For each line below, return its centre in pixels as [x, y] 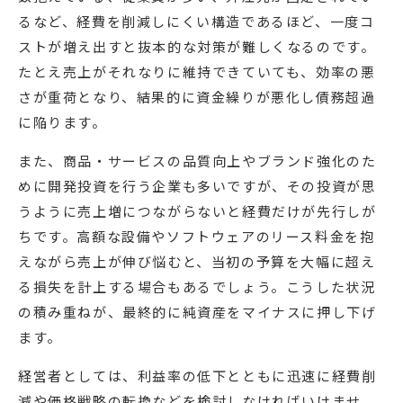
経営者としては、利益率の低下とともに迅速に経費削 [197, 376]
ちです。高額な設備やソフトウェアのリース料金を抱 [197, 237]
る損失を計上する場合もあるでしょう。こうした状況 [197, 287]
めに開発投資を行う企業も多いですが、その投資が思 [197, 186]
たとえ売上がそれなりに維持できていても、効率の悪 [197, 72]
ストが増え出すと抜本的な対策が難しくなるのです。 [197, 47]
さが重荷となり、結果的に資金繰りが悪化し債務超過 [197, 97]
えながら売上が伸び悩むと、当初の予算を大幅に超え [197, 262]
